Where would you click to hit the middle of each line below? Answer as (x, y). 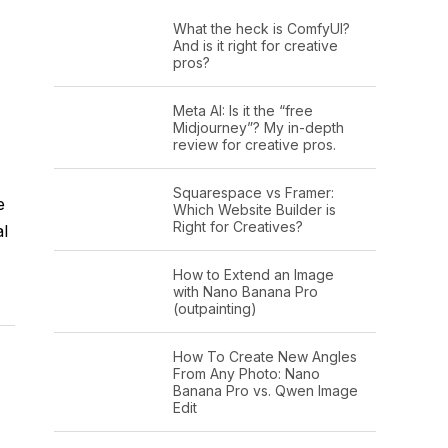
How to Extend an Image (253, 274)
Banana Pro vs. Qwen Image (265, 390)
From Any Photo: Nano (246, 373)
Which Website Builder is (254, 209)
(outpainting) (214, 308)
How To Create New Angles (264, 356)
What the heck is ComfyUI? (261, 28)
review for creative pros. (254, 144)
